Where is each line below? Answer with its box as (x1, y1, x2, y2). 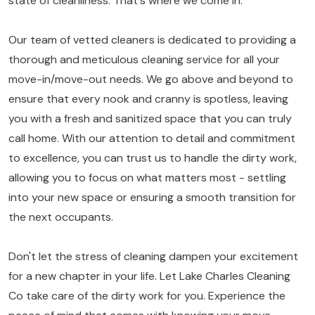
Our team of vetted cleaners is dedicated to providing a (8, 32, 296, 47)
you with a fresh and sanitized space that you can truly (8, 111, 292, 126)
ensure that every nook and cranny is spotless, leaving (8, 91, 288, 106)
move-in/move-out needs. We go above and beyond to (8, 72, 293, 86)
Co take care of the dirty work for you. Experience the (8, 288, 285, 303)
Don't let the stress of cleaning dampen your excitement (8, 249, 298, 264)
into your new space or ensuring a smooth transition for (8, 190, 296, 205)
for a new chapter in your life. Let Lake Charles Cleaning (8, 269, 290, 283)
